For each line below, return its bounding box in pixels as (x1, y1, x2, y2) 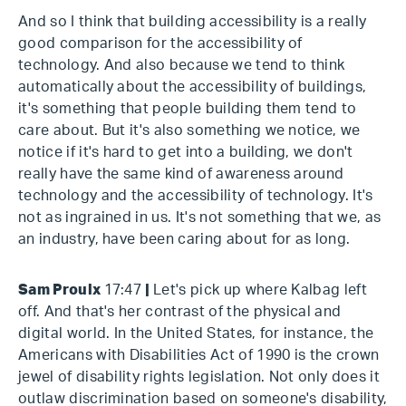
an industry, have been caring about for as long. (18, 232, 351, 246)
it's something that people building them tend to (18, 101, 357, 116)
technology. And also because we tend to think (18, 58, 345, 72)
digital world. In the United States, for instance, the (18, 326, 374, 341)
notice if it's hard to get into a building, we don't (18, 145, 353, 159)
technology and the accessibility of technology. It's (18, 188, 373, 203)
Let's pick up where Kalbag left (153, 283, 368, 297)
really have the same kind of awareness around (18, 167, 344, 181)
